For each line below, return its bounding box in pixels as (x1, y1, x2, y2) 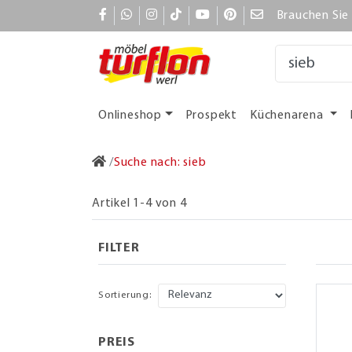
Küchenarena (250, 108, 327, 122)
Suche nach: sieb (113, 156, 207, 169)
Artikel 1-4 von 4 (92, 196, 187, 210)
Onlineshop (98, 108, 162, 122)
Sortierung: (98, 290, 152, 301)
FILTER (98, 241, 140, 255)
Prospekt (185, 108, 238, 122)
